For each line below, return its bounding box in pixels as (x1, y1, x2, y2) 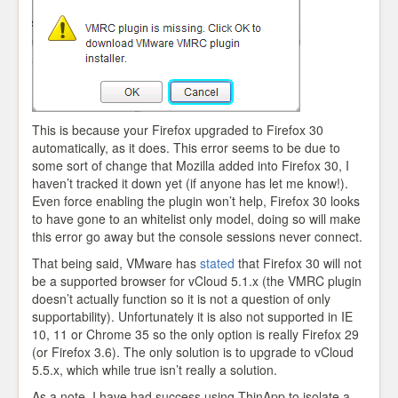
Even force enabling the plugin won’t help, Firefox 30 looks (32, 192, 360, 210)
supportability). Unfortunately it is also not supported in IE (32, 307, 353, 325)
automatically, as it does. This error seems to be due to (32, 139, 340, 156)
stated (200, 254, 235, 272)
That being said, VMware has (32, 254, 200, 272)
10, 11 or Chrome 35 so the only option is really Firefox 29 (32, 325, 359, 343)
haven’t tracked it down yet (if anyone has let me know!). (32, 174, 348, 192)
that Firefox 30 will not (235, 254, 362, 272)
